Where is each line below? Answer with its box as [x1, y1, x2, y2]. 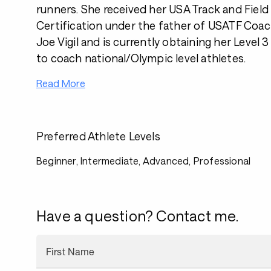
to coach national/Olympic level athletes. [36, 51, 246, 65]
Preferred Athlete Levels [36, 129, 160, 143]
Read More [36, 77, 85, 89]
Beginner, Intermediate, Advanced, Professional [36, 155, 251, 166]
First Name [46, 246, 95, 257]
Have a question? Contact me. [36, 207, 239, 224]
